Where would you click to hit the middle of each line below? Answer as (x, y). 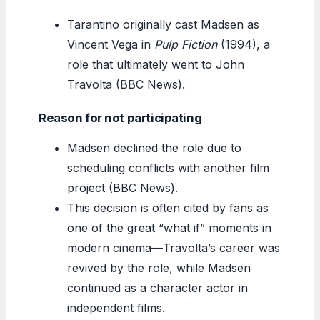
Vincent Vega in (111, 44)
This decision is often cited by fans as (168, 207)
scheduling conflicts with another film (168, 167)
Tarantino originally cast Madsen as (163, 24)
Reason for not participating (120, 117)
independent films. (116, 307)
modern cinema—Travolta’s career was (174, 247)
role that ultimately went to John (156, 64)
